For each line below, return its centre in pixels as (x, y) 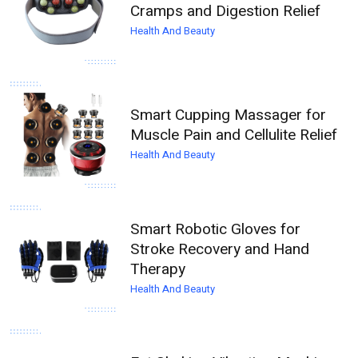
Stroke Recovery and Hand (220, 249)
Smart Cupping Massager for (229, 115)
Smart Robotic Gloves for (216, 229)
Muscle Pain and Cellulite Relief (234, 135)
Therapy (158, 269)
